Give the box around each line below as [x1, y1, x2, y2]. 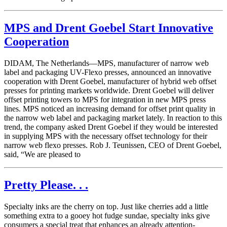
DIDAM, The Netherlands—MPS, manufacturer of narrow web [4, 59, 209, 68]
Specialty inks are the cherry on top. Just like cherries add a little [4, 202, 208, 211]
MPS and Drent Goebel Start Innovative [4, 21, 213, 35]
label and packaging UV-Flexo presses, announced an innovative [4, 68, 211, 77]
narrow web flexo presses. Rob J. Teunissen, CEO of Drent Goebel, [4, 141, 221, 150]
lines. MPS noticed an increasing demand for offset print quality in [4, 104, 215, 113]
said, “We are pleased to [4, 150, 81, 159]
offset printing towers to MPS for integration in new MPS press [4, 95, 206, 104]
